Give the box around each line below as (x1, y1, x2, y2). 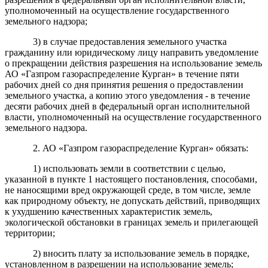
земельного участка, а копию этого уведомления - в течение (5, 90, 250, 100)
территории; (5, 227, 55, 238)
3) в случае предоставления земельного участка (32, 36, 227, 47)
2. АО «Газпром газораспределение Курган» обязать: (32, 142, 248, 153)
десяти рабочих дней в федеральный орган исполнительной (5, 100, 250, 111)
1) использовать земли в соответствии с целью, (32, 163, 226, 173)
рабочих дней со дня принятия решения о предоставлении (5, 79, 243, 90)
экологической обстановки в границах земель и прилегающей (5, 217, 258, 227)
